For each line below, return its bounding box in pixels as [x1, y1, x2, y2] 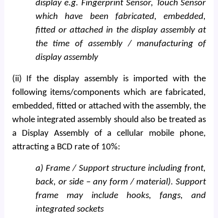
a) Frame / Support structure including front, [35, 164, 206, 173]
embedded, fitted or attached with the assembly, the [12, 102, 206, 111]
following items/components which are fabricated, [12, 88, 206, 97]
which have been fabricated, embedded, [35, 12, 206, 21]
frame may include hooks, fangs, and [35, 191, 206, 200]
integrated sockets [35, 205, 104, 214]
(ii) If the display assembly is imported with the [12, 74, 206, 84]
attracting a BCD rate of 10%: [12, 143, 120, 152]
